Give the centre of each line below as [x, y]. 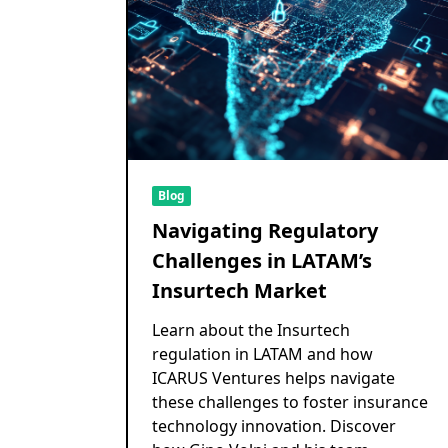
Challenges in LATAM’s [262, 261]
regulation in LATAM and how [262, 354]
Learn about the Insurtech [251, 330]
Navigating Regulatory [265, 231]
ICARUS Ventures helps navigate [273, 378]
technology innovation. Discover [274, 426]
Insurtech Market [239, 291]
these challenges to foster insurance [290, 402]
